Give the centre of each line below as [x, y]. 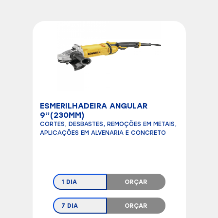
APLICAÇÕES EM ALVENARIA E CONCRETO [103, 133]
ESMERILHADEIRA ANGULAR [93, 106]
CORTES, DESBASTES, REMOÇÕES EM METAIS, [108, 124]
